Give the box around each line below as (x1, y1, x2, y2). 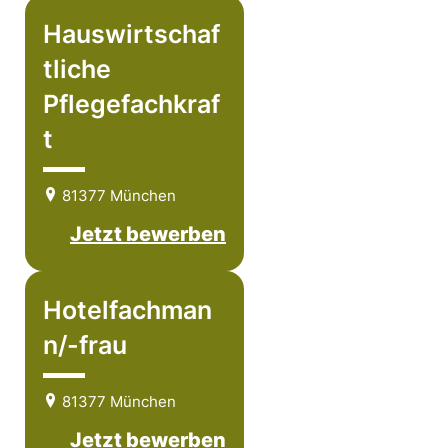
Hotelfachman (43, 295, 212, 325)
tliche (43, 54, 111, 84)
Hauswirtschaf (43, 19, 220, 49)
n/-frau (43, 330, 127, 360)
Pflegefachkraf (43, 89, 220, 119)
